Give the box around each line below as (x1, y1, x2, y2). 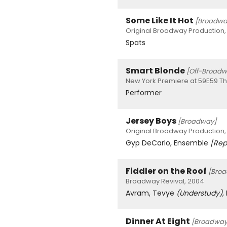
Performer (126, 88, 162, 98)
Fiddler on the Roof (126, 165, 207, 177)
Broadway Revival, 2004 (126, 176, 204, 186)
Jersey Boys (126, 115, 176, 127)
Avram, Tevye (126, 188, 176, 199)
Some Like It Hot (126, 15, 194, 27)
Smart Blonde (126, 65, 185, 77)
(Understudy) (176, 188, 222, 199)
